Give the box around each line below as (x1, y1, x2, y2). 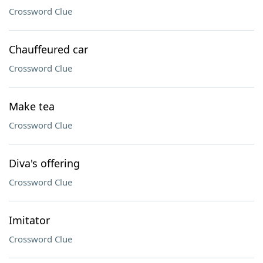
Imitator (9, 213, 50, 227)
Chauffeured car (9, 42, 88, 56)
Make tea (9, 99, 55, 113)
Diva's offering (9, 156, 80, 170)
